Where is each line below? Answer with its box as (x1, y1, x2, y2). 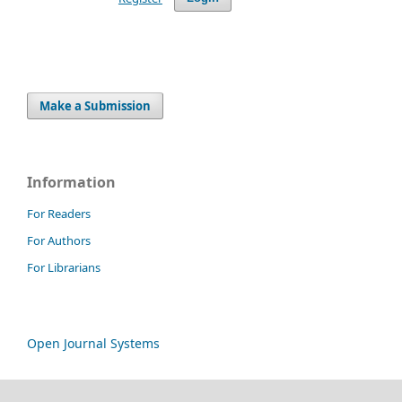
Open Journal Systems (27, 334, 160, 352)
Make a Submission (39, 97, 152, 114)
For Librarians (27, 258, 100, 275)
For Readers (27, 205, 91, 222)
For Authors (27, 232, 91, 249)
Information (27, 171, 116, 192)
